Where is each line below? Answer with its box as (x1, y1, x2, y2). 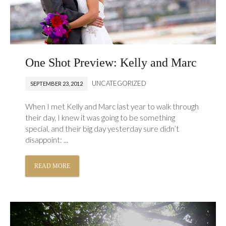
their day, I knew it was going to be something (25, 113, 176, 123)
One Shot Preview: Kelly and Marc (25, 56, 197, 70)
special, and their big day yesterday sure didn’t (25, 124, 180, 134)
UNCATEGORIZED (92, 79, 147, 88)
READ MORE (34, 162, 71, 170)
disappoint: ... (25, 135, 69, 145)
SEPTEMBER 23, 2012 (30, 80, 83, 87)
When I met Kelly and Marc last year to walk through (25, 102, 199, 111)
